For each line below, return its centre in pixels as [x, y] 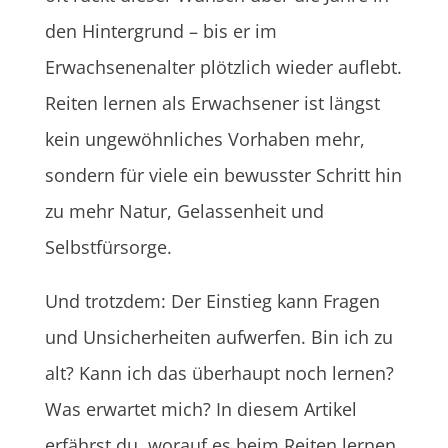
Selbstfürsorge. [108, 246]
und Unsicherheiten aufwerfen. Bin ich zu [218, 336]
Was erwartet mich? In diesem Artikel [200, 408]
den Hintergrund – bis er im [160, 30]
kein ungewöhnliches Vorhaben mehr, [204, 138]
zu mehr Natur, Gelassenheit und [184, 210]
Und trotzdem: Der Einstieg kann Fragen [212, 300]
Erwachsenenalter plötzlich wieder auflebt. [223, 66]
